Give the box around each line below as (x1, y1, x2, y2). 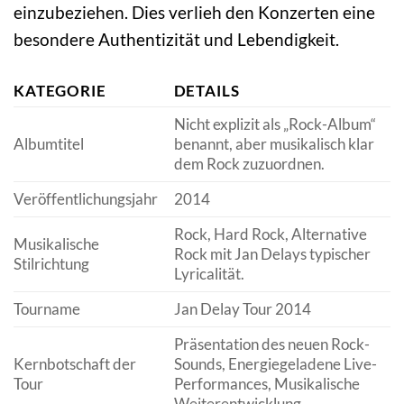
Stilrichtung (14, 254, 89, 274)
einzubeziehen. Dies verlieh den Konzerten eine (14, 2, 375, 23)
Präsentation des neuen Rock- (173, 335, 370, 354)
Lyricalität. (173, 264, 244, 284)
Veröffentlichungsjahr (14, 189, 158, 209)
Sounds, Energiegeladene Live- (173, 354, 377, 374)
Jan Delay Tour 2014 (173, 299, 311, 319)
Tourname (14, 299, 80, 319)
